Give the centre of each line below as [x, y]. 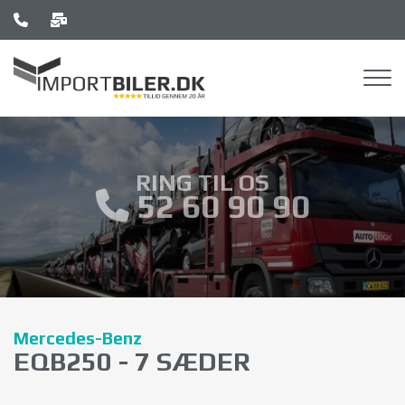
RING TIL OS [202, 182]
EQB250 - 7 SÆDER [132, 361]
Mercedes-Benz [78, 338]
